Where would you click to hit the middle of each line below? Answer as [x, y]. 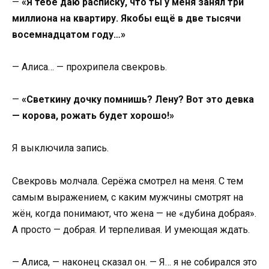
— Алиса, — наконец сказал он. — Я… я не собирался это [134, 262]
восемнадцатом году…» [69, 34]
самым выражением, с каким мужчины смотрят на [128, 197]
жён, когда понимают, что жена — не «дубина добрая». [134, 213]
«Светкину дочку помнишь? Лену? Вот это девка [138, 100]
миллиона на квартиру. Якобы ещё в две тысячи [126, 18]
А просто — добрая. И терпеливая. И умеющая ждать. [131, 229]
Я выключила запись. [60, 148]
